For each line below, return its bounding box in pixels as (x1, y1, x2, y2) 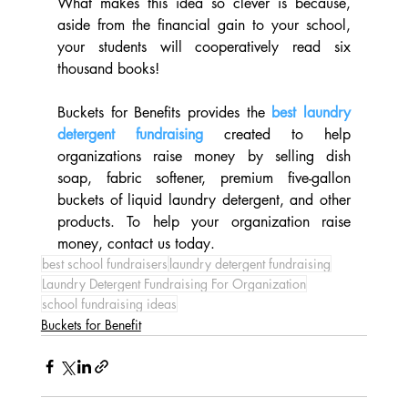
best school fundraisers (41, 255, 168, 273)
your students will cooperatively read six (56, 37, 352, 57)
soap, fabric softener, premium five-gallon (56, 168, 352, 189)
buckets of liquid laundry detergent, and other (56, 190, 352, 210)
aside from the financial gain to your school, (56, 15, 352, 36)
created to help (224, 125, 352, 145)
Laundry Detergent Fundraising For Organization (41, 275, 306, 293)
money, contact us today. (56, 234, 215, 254)
